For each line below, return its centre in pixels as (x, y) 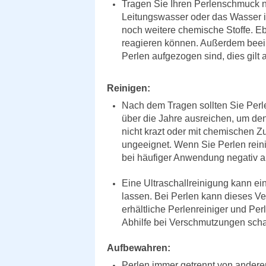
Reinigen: (129, 88)
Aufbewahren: (139, 248)
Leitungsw (144, 17)
